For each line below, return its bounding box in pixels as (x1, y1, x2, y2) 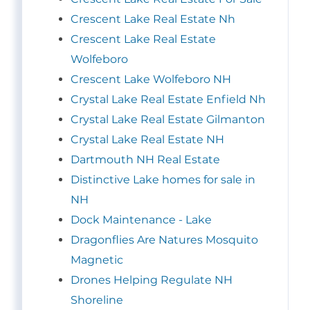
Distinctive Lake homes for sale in (71, 173, 255, 187)
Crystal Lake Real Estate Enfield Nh (71, 93, 266, 107)
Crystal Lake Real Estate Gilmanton (71, 113, 265, 127)
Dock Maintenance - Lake (71, 213, 212, 227)
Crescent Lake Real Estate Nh (71, 12, 235, 26)
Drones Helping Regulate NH (71, 273, 232, 287)
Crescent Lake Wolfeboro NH (71, 73, 231, 86)
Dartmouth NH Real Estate (71, 153, 220, 167)
